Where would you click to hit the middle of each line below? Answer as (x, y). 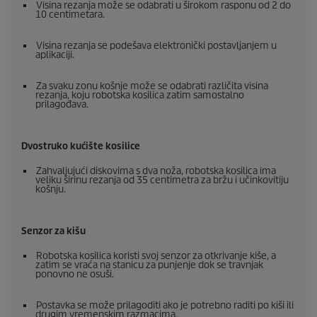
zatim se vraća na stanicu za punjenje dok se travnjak (149, 265)
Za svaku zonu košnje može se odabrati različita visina (152, 86)
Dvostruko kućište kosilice (81, 146)
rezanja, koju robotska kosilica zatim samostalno (140, 96)
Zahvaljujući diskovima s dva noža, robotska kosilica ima (156, 171)
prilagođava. (62, 105)
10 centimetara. (70, 15)
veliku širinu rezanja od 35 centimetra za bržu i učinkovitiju (162, 180)
